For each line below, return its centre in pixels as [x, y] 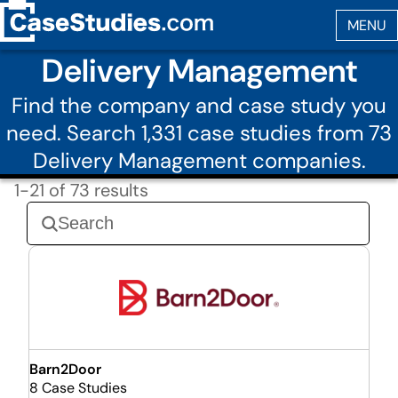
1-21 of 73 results [81, 190]
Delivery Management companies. [199, 160]
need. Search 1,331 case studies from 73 [199, 133]
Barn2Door [65, 369]
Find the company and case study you [199, 105]
